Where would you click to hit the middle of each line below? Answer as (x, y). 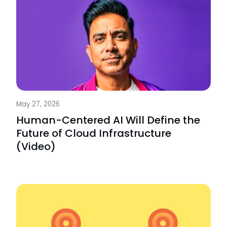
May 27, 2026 (38, 104)
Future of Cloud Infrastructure (94, 134)
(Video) (36, 147)
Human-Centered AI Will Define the (108, 120)
